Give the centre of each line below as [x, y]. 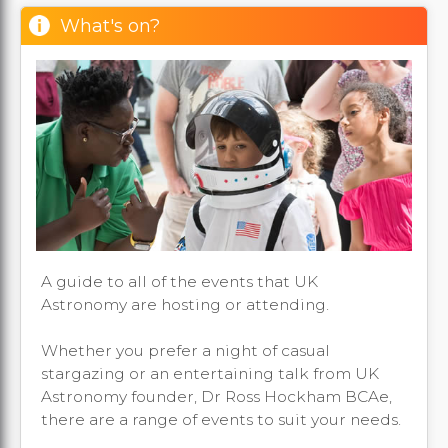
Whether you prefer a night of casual [185, 351]
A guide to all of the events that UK [179, 282]
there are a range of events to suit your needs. [221, 420]
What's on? [110, 25]
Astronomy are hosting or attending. [185, 305]
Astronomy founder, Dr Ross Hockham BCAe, [216, 397]
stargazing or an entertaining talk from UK [210, 374]
